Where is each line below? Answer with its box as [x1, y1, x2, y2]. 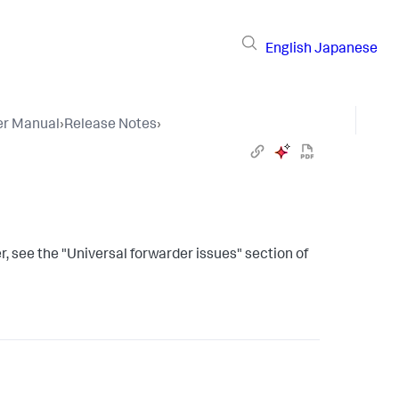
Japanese [314, 42, 378, 57]
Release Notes [64, 118, 157, 133]
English [265, 42, 312, 57]
